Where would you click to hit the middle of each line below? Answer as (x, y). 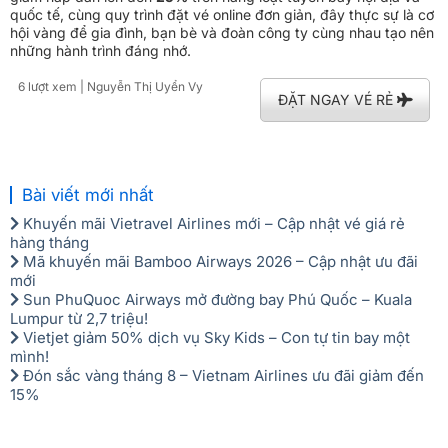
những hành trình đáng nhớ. (100, 50)
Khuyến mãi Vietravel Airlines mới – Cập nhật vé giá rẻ (212, 223)
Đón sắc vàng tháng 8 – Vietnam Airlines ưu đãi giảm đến (221, 375)
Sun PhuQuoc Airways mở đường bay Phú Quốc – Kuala (215, 299)
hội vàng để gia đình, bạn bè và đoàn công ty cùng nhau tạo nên (222, 32)
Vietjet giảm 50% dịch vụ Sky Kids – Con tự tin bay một (214, 337)
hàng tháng (49, 242)
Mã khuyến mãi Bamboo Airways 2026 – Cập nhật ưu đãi (218, 261)
